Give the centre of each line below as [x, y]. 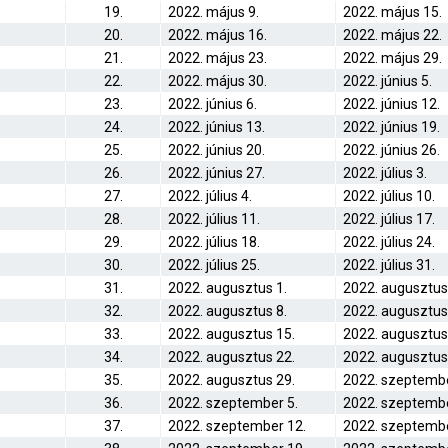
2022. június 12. [391, 104]
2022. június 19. [391, 127]
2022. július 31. [389, 265]
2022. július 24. [389, 242]
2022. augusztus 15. [231, 334]
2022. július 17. [389, 219]
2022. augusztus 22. [231, 357]
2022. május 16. [217, 35]
